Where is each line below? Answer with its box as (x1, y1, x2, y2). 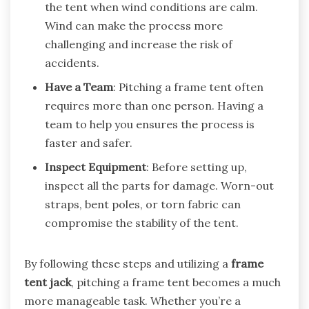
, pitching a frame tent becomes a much (71, 275, 281, 290)
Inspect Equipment (45, 160, 146, 175)
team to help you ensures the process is (45, 117, 255, 132)
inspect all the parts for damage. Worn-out (45, 179, 274, 193)
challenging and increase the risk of (45, 37, 232, 52)
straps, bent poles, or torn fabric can (45, 197, 241, 212)
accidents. (45, 56, 99, 70)
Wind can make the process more (45, 19, 223, 33)
